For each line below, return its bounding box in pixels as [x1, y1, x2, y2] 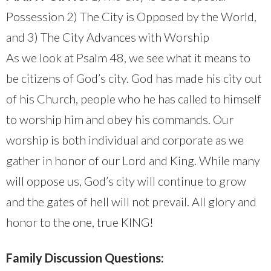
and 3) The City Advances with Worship [6, 30, 209, 45]
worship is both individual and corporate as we [6, 132, 244, 148]
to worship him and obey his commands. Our [6, 112, 233, 127]
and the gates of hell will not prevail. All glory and [6, 194, 256, 209]
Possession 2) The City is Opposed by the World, [6, 9, 256, 24]
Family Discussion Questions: [6, 250, 164, 266]
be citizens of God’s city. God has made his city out [6, 71, 262, 86]
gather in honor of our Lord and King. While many [6, 153, 260, 168]
